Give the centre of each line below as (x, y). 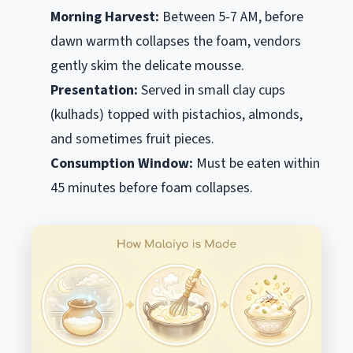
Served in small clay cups (212, 90)
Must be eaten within (256, 163)
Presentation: (94, 90)
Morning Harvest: (105, 17)
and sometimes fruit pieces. (132, 139)
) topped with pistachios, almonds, (201, 115)
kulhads (77, 115)
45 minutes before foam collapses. (152, 188)
